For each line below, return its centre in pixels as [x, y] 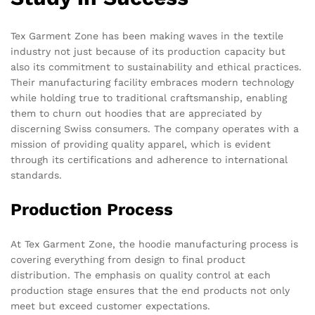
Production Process [92, 209]
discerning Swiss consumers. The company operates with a [155, 128]
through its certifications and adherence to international [149, 159]
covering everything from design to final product [128, 259]
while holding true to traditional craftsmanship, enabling [149, 97]
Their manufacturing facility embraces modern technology [152, 82]
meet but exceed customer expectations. [110, 306]
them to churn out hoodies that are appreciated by [136, 113]
